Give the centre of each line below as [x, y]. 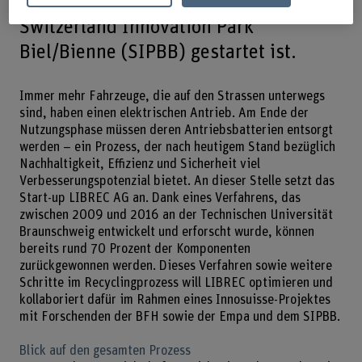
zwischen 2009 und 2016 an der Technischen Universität [176, 215]
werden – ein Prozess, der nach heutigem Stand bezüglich [177, 147]
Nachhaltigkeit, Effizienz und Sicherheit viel [139, 164]
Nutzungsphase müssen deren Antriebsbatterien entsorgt [176, 130]
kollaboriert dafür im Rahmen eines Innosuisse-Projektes [175, 299]
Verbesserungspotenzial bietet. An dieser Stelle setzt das [177, 181]
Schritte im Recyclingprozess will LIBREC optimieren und [176, 282]
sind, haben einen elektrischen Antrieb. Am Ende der [164, 113]
